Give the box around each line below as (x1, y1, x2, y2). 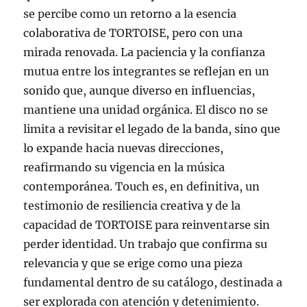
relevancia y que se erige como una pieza (23, 256, 243, 271)
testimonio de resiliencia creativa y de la (23, 199, 241, 213)
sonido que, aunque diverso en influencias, (23, 84, 256, 98)
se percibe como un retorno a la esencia (23, 7, 237, 21)
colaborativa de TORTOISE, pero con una (23, 26, 243, 40)
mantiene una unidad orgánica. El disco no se (23, 103, 269, 117)
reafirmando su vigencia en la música (23, 160, 225, 175)
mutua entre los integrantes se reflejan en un (23, 64, 270, 79)
